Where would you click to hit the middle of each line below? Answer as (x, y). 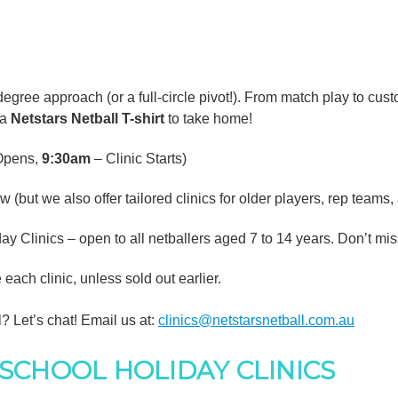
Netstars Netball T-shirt (88, 119)
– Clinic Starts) (139, 159)
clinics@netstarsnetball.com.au (256, 320)
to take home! (208, 119)
